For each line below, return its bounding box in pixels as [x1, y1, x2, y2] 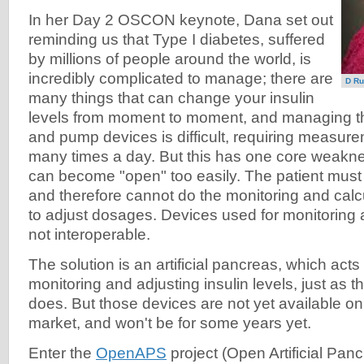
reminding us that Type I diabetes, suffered [28, 31, 325, 49]
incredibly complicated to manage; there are [28, 70, 333, 88]
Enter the [28, 344, 96, 362]
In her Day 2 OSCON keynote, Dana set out [28, 11, 333, 29]
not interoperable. [28, 226, 150, 244]
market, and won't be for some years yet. [28, 314, 311, 332]
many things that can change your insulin [28, 89, 314, 107]
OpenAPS [96, 344, 167, 362]
